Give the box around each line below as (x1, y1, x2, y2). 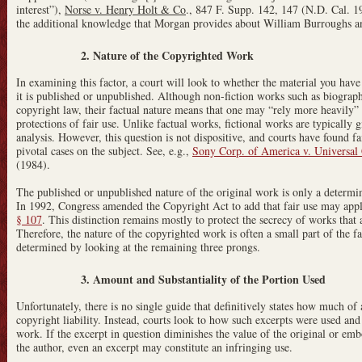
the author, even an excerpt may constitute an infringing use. (16, 339, 293, 355)
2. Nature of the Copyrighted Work (81, 46, 254, 64)
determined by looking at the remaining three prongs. (16, 238, 260, 255)
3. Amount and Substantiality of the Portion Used (81, 270, 326, 288)
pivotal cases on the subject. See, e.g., (16, 142, 192, 158)
